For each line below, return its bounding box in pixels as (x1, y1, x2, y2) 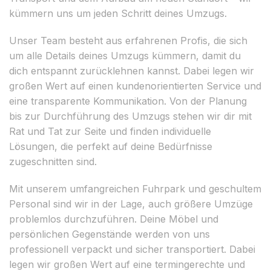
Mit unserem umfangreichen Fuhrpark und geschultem (9, 182, 261, 195)
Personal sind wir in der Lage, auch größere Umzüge (9, 197, 253, 210)
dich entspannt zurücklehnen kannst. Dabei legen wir (9, 64, 254, 77)
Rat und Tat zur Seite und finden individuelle (9, 125, 211, 137)
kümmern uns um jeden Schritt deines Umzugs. (9, 7, 227, 19)
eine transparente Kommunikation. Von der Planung (9, 94, 247, 107)
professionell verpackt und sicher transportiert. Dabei (9, 243, 255, 255)
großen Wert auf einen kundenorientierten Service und (9, 79, 261, 92)
